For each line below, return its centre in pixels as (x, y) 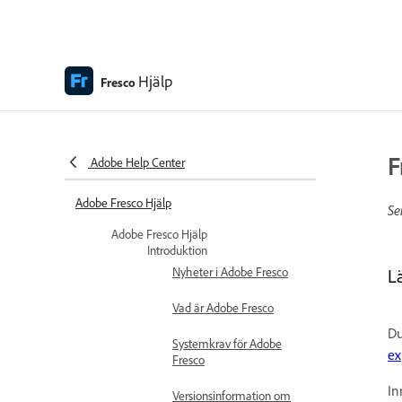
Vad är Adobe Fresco (223, 307)
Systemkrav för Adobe (227, 343)
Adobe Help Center (138, 162)
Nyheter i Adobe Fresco (230, 271)
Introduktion (177, 250)
